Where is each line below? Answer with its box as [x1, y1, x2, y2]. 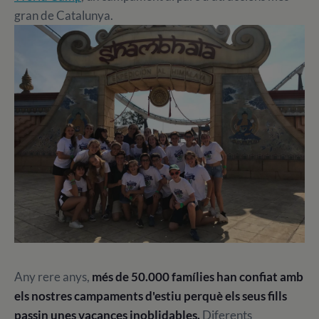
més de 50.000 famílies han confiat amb [92, 268, 303, 284]
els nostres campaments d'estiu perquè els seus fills [14, 288, 287, 303]
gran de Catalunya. [14, 7, 113, 23]
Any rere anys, [14, 268, 92, 284]
